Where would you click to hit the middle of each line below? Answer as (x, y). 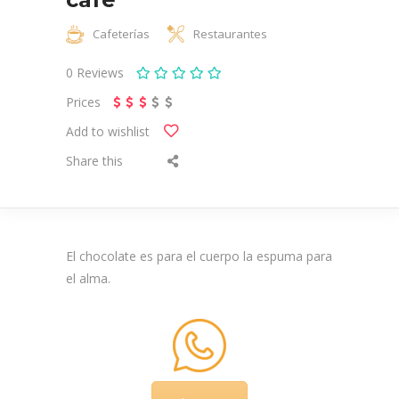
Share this (94, 160)
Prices (83, 102)
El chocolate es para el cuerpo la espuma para (199, 256)
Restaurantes (230, 33)
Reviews (102, 72)
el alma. (88, 278)
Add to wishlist (108, 131)
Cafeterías (121, 33)
